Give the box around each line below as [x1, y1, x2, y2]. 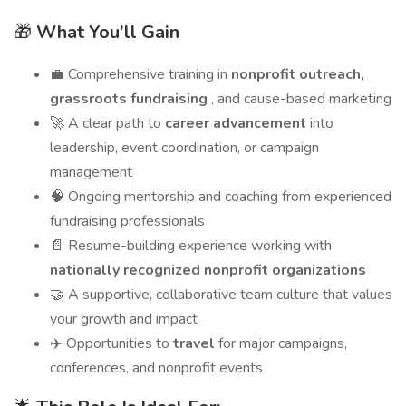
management [50, 162, 132, 182]
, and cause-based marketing [211, 89, 391, 109]
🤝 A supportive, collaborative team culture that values [50, 285, 392, 304]
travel [173, 333, 218, 353]
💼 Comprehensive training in [50, 64, 231, 84]
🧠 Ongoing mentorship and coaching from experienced [50, 187, 391, 207]
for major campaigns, [218, 333, 347, 353]
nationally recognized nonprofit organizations [50, 260, 366, 280]
